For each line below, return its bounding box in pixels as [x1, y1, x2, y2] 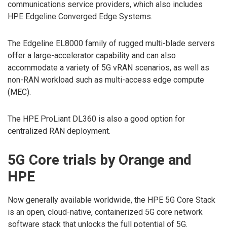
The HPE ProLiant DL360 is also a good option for [8, 113, 185, 124]
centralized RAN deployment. [8, 126, 110, 136]
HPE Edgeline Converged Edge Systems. [8, 12, 153, 21]
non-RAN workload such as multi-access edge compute [8, 74, 204, 85]
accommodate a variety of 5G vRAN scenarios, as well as [8, 62, 209, 72]
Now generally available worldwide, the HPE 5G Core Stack [8, 195, 215, 205]
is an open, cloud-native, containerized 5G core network [8, 207, 203, 217]
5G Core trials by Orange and [8, 152, 192, 169]
